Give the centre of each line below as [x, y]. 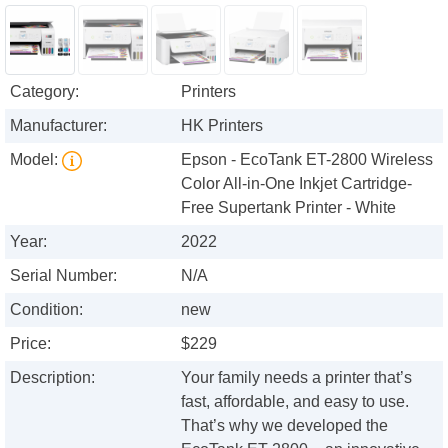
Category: [44, 92]
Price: [30, 344]
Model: [36, 160]
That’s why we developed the [285, 426]
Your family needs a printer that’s [297, 378]
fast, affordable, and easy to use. [295, 402]
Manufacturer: [58, 126]
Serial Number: [63, 276]
